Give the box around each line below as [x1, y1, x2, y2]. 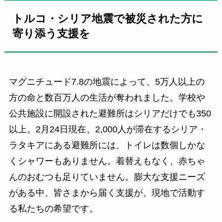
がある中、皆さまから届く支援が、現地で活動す [8, 188, 205, 198]
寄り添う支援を [12, 27, 91, 40]
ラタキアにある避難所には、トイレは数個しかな [8, 140, 205, 151]
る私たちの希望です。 [8, 204, 98, 214]
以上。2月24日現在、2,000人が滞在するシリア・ [8, 124, 207, 135]
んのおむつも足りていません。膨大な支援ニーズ [8, 172, 205, 182]
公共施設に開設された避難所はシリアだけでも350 [8, 109, 211, 119]
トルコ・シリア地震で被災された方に [12, 12, 204, 25]
